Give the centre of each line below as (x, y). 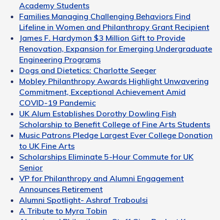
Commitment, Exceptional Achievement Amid (102, 92)
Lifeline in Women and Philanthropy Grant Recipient (114, 27)
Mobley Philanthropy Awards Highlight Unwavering (114, 81)
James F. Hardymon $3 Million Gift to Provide (102, 38)
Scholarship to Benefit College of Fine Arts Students (115, 124)
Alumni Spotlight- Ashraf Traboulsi (83, 200)
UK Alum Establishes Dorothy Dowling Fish (98, 114)
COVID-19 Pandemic (57, 103)
